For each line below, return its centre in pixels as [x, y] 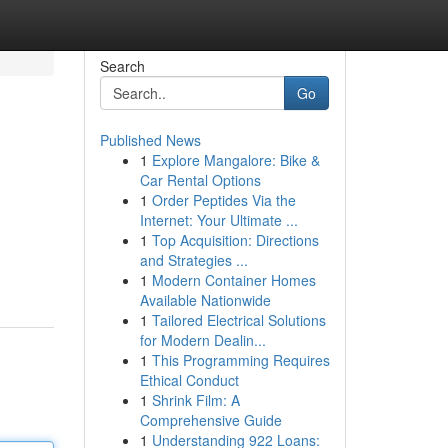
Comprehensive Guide [210, 420]
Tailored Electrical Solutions [238, 320]
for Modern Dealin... [202, 340]
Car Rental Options [200, 180]
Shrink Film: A [195, 400]
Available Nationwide [205, 300]
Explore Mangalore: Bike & [235, 160]
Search [122, 66]
